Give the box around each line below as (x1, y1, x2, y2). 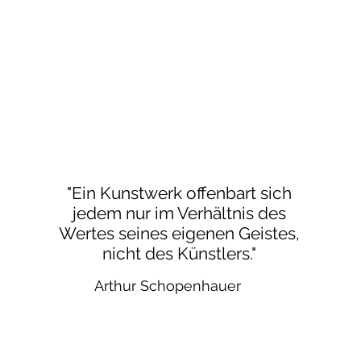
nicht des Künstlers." (102, 243, 257, 263)
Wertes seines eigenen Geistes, (59, 223, 301, 243)
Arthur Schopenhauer (93, 277, 241, 294)
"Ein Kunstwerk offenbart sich (67, 183, 293, 203)
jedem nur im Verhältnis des (73, 203, 287, 223)
